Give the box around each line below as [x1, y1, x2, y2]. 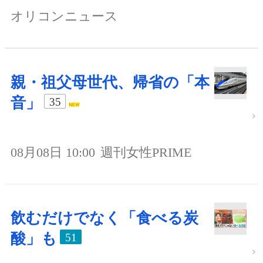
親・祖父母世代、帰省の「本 [11, 74, 210, 92]
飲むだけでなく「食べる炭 [11, 210, 198, 227]
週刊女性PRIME [100, 145, 191, 160]
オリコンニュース [11, 9, 118, 24]
